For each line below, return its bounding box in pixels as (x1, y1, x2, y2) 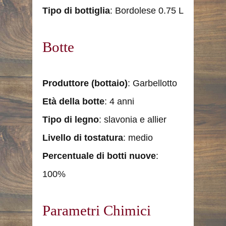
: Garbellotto (128, 78, 177, 88)
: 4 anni (104, 96, 134, 106)
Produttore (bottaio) (42, 78, 128, 88)
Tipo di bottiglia (42, 5, 110, 16)
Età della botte (42, 96, 104, 106)
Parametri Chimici (42, 202, 151, 218)
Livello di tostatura (42, 132, 123, 143)
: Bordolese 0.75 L (110, 5, 184, 16)
